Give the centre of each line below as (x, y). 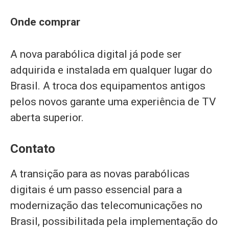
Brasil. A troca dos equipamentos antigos (108, 86)
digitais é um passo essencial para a (96, 190)
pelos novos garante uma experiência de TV (113, 101)
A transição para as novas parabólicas (100, 174)
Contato (33, 149)
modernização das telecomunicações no (106, 206)
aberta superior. (47, 117)
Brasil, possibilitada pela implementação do (114, 222)
